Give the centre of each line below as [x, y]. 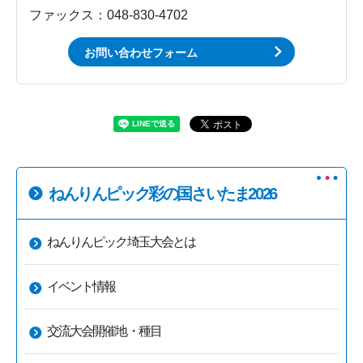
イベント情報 [81, 286]
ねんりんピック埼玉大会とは [122, 241]
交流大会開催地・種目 [104, 331]
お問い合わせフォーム [141, 52]
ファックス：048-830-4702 [109, 15]
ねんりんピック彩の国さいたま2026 [162, 193]
